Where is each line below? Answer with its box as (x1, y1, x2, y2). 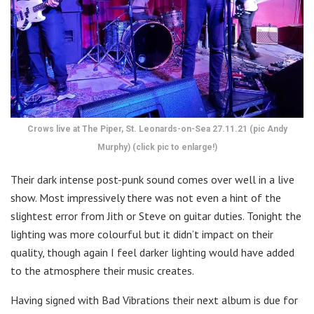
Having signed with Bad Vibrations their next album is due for (11, 292, 298, 307)
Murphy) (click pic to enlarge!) (97, 142, 217, 152)
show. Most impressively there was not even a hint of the (11, 190, 281, 205)
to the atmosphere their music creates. (11, 263, 194, 278)
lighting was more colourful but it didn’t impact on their (11, 226, 273, 241)
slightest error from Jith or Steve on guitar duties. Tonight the (11, 208, 301, 223)
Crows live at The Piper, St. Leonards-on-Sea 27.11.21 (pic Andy (27, 123, 287, 134)
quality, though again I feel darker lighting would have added (11, 245, 294, 259)
